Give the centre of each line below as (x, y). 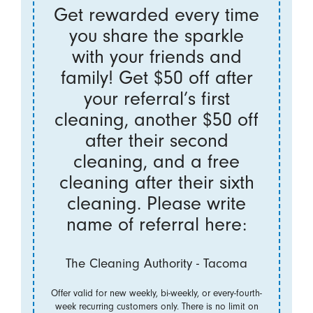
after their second (156, 141)
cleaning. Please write (156, 204)
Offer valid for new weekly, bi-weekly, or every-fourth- (156, 293)
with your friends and (156, 57)
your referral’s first (156, 99)
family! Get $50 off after (156, 78)
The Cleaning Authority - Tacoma (156, 263)
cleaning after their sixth (156, 183)
